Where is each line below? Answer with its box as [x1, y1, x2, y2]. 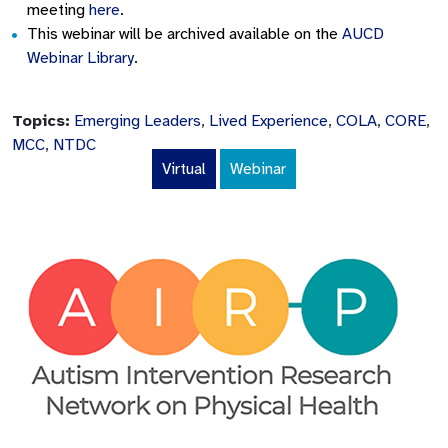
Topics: [12, 110, 70, 131]
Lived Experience [209, 110, 328, 131]
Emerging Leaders [74, 110, 201, 131]
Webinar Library [27, 47, 134, 68]
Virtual [162, 158, 206, 179]
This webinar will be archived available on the [27, 23, 342, 44]
